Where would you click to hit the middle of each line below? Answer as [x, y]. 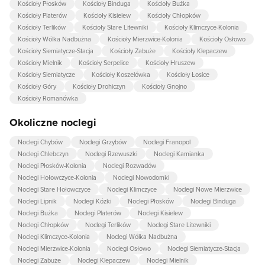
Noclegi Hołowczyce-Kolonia [57, 177]
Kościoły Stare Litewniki [115, 27]
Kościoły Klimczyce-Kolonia [202, 27]
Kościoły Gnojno [164, 86]
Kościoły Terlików [42, 27]
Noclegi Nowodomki [141, 177]
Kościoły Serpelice [104, 63]
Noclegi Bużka [38, 213]
